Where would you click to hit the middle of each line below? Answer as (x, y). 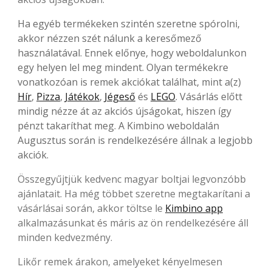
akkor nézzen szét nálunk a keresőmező (110, 38)
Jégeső (120, 96)
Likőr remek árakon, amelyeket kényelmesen (120, 261)
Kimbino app (194, 208)
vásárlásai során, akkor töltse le (91, 208)
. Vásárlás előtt (209, 96)
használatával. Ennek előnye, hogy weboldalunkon (132, 53)
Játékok (82, 96)
